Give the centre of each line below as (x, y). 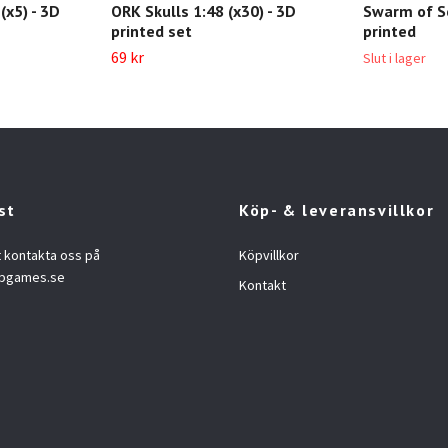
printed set (151, 31)
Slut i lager (394, 58)
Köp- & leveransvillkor (337, 210)
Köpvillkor (269, 255)
